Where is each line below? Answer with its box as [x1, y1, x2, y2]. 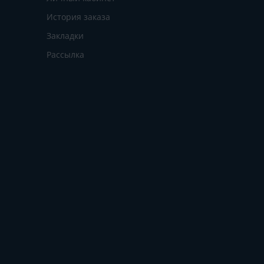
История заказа [46, 11, 110, 22]
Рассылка [46, 48, 84, 60]
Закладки [46, 29, 84, 41]
